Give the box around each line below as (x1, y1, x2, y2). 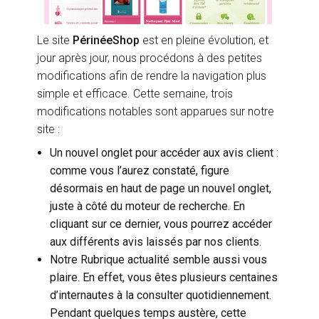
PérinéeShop (73, 33, 140, 47)
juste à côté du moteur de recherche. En (50, 199, 245, 213)
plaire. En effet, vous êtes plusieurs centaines (50, 270, 278, 284)
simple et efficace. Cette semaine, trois (37, 86, 234, 100)
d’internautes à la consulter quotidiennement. (50, 288, 271, 302)
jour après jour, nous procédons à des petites (37, 51, 263, 65)
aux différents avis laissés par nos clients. (50, 234, 261, 249)
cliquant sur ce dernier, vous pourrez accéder (50, 216, 272, 231)
